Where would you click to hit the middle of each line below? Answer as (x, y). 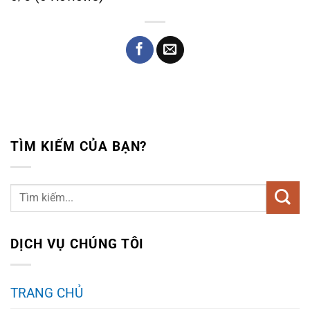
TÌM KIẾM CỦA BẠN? (79, 147)
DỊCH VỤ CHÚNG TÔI (77, 244)
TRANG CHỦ (47, 293)
